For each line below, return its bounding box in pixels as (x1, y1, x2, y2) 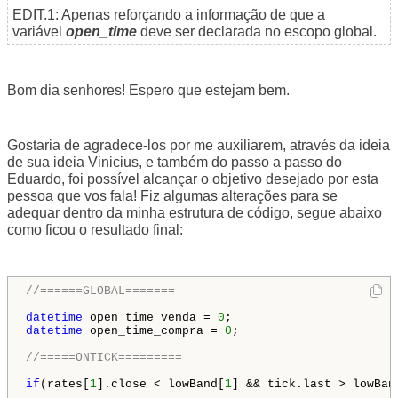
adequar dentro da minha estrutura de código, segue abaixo (7, 205, 382, 221)
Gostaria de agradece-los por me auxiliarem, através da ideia (7, 138, 390, 154)
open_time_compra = (83, 324, 225, 338)
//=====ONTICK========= (26, 351, 182, 365)
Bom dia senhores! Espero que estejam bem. (7, 83, 290, 99)
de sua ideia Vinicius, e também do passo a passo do (7, 155, 342, 171)
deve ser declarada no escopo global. (137, 24, 377, 40)
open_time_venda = (83, 311, 218, 325)
